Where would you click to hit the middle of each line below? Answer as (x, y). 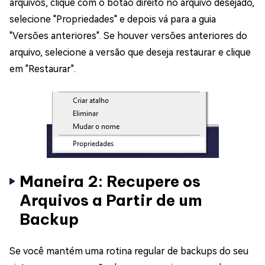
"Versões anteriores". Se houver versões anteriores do (128, 35)
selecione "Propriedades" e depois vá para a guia (113, 19)
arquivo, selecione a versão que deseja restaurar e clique (130, 52)
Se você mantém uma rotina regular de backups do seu (129, 251)
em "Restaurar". (43, 69)
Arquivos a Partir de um (111, 200)
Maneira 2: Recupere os (110, 181)
